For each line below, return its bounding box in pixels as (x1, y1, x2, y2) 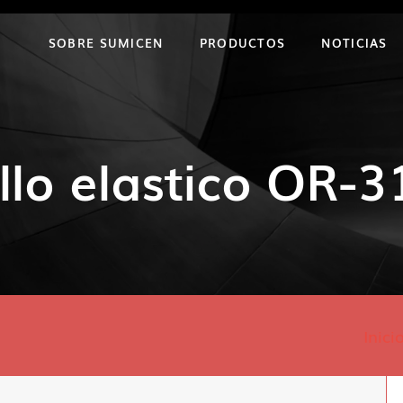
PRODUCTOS (199, 34, 286, 51)
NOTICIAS (321, 34, 388, 51)
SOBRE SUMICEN (48, 34, 164, 51)
